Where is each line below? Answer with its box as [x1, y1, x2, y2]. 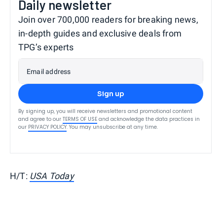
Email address [27, 68, 71, 75]
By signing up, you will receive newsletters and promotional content [18, 108, 192, 115]
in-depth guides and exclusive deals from [18, 28, 182, 38]
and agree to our [18, 115, 61, 123]
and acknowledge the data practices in [99, 115, 200, 123]
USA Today [30, 171, 74, 181]
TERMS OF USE [63, 115, 97, 123]
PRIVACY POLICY [28, 123, 67, 131]
